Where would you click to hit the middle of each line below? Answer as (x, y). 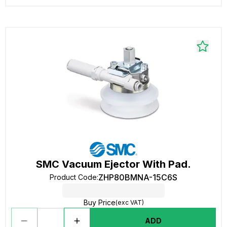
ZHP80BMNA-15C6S (138, 177)
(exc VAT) (129, 202)
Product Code (73, 177)
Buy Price (99, 202)
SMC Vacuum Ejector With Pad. (113, 164)
